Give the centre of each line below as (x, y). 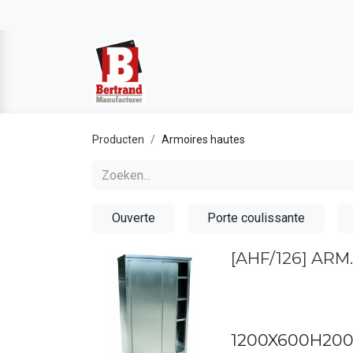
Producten (118, 139)
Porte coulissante (256, 218)
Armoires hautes (203, 139)
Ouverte (134, 218)
